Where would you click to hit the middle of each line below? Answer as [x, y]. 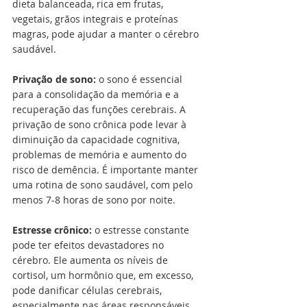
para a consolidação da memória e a [97, 95]
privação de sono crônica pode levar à [101, 125]
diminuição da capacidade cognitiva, [97, 140]
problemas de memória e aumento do [101, 155]
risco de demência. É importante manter [107, 170]
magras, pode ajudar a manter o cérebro [107, 34]
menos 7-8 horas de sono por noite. [94, 200]
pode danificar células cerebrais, [88, 291]
